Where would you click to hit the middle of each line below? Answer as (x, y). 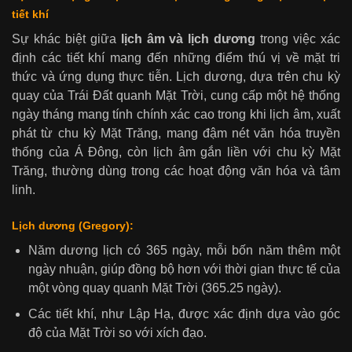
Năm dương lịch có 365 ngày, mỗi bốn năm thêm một (184, 250)
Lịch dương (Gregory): (73, 225)
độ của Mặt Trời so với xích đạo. (117, 333)
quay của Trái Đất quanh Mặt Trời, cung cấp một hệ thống (176, 95)
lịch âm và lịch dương (188, 38)
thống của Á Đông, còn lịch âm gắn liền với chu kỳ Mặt (176, 152)
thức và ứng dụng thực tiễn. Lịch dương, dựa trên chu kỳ (176, 76)
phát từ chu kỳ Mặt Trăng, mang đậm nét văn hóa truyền (176, 133)
